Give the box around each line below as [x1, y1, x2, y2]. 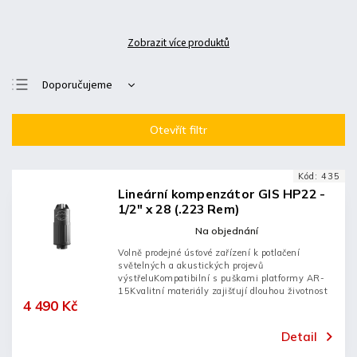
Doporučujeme [42, 77, 112, 93]
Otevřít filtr [150, 123, 207, 137]
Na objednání [194, 225, 258, 237]
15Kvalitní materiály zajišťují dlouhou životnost [118, 285, 333, 296]
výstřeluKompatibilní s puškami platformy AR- [118, 273, 324, 284]
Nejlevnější [42, 103, 94, 119]
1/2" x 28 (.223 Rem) [118, 202, 240, 217]
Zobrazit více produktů [127, 35, 229, 50]
